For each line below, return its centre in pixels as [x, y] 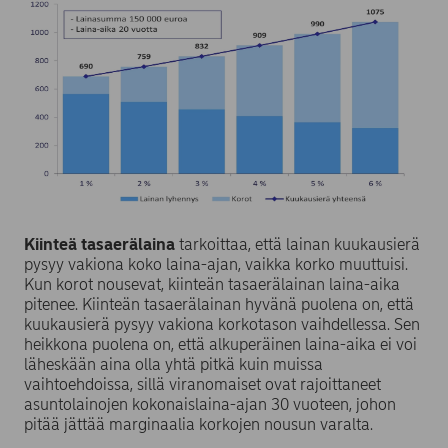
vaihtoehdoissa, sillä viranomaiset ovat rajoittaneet [202, 385]
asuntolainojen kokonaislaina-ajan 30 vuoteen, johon [210, 405]
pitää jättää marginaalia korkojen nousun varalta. [200, 425]
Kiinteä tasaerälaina [99, 245]
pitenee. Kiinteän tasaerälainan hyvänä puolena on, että [219, 305]
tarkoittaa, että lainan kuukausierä [297, 245]
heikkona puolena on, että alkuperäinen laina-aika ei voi [220, 345]
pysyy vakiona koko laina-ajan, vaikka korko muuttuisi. [216, 265]
